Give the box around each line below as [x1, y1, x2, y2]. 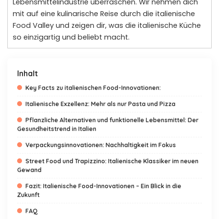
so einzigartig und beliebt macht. [13, 32, 130, 42]
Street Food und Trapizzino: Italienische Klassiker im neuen [25, 157, 198, 165]
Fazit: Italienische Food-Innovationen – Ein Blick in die [25, 182, 181, 190]
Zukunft [17, 191, 40, 198]
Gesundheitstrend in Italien [17, 125, 96, 132]
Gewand [17, 166, 42, 174]
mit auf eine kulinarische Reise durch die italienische [13, 9, 195, 19]
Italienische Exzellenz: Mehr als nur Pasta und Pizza [25, 100, 175, 108]
